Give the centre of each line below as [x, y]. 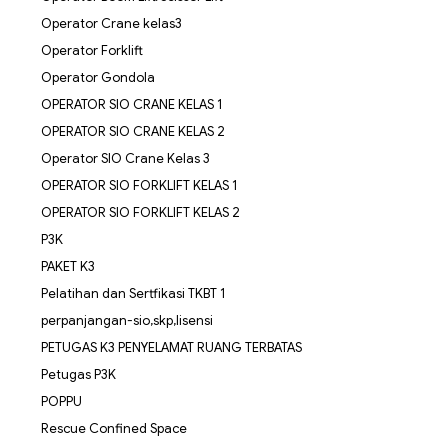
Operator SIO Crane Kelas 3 [125, 158]
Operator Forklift [91, 50]
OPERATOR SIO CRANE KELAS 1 [131, 104]
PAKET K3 [67, 266]
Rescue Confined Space [113, 428]
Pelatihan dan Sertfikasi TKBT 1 [133, 293]
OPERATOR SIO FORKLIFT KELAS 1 [139, 185]
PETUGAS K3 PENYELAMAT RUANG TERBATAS [171, 347]
